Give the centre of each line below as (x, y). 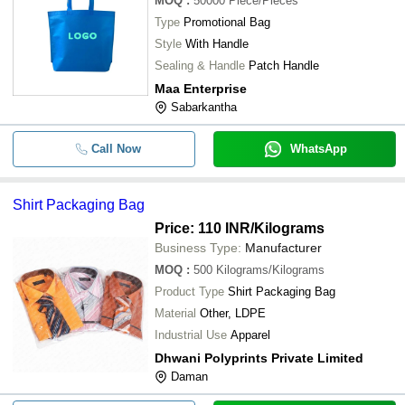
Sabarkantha (204, 107)
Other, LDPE (233, 313)
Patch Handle (284, 65)
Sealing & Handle (200, 65)
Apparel (250, 334)
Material (175, 313)
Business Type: (198, 247)
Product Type (189, 291)
